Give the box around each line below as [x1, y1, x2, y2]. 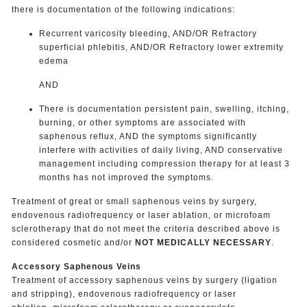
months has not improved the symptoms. [38, 172, 214, 182]
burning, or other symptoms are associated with [38, 117, 246, 127]
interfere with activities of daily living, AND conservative [38, 145, 283, 155]
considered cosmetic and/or [11, 237, 135, 247]
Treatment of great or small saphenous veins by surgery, [11, 196, 257, 206]
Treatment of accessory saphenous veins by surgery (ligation [11, 275, 278, 285]
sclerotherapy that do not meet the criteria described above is [11, 223, 280, 234]
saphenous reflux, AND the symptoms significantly [38, 131, 257, 141]
